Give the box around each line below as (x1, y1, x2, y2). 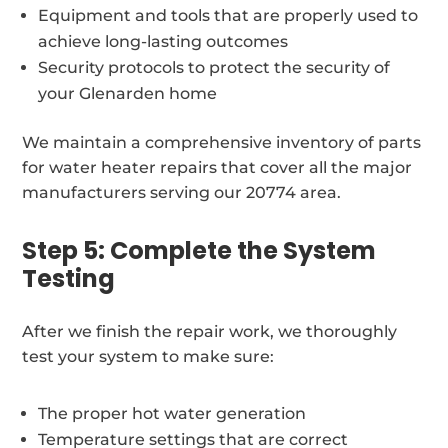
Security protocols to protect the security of (38, 57, 391, 77)
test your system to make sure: (22, 346, 275, 366)
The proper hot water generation (38, 403, 307, 423)
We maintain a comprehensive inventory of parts (22, 132, 422, 152)
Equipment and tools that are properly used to (38, 5, 419, 25)
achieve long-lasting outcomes (38, 31, 289, 51)
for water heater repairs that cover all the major (22, 157, 413, 177)
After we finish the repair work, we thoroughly (22, 321, 398, 341)
